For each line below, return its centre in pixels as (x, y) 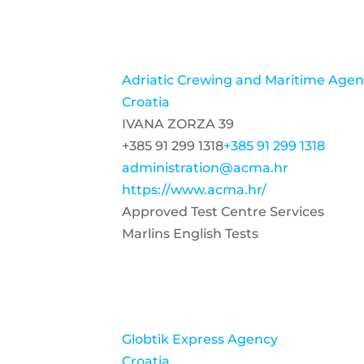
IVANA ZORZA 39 (178, 124)
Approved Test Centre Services (223, 212)
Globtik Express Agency (200, 339)
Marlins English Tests (190, 234)
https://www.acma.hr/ (194, 190)
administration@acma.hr (205, 168)
